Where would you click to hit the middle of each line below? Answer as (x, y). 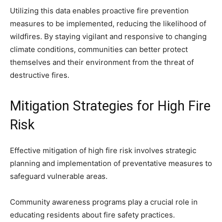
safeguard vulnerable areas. (59, 176)
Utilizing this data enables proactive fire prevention (99, 11)
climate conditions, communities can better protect (99, 50)
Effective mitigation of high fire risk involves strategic (103, 151)
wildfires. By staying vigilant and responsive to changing (108, 37)
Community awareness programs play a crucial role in (104, 202)
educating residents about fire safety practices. (92, 215)
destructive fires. (40, 75)
